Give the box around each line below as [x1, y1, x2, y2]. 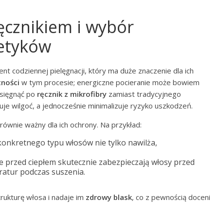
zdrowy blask [86, 192, 132, 202]
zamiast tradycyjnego [107, 89, 181, 99]
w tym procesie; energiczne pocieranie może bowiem [19, 77, 200, 87]
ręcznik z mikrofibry [37, 89, 107, 99]
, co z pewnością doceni [132, 192, 210, 202]
